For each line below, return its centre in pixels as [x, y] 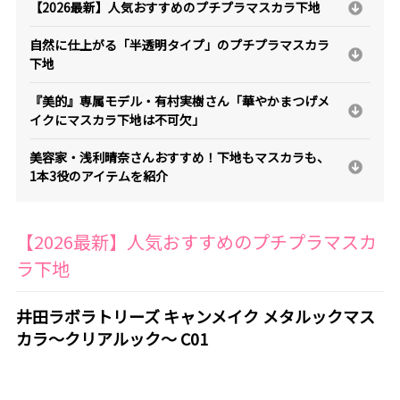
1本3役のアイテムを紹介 [98, 176]
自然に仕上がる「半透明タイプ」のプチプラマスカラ [179, 45]
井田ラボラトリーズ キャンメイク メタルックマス [195, 316]
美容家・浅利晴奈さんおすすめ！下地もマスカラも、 [179, 158]
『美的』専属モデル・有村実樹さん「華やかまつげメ [179, 101]
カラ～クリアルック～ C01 [112, 338]
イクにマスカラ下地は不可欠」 [117, 120]
